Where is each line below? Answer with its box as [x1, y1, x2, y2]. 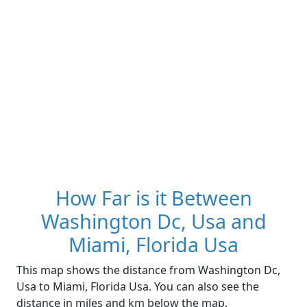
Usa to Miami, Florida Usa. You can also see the [16, 279, 259, 295]
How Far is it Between [55, 184, 252, 212]
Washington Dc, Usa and [40, 208, 267, 235]
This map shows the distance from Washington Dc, [16, 262, 280, 278]
